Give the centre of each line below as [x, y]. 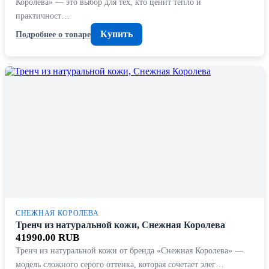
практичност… [43, 16]
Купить [116, 34]
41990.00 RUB [47, 237]
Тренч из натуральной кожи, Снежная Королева [120, 225]
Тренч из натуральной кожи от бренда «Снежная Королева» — [129, 250]
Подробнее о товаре [53, 34]
